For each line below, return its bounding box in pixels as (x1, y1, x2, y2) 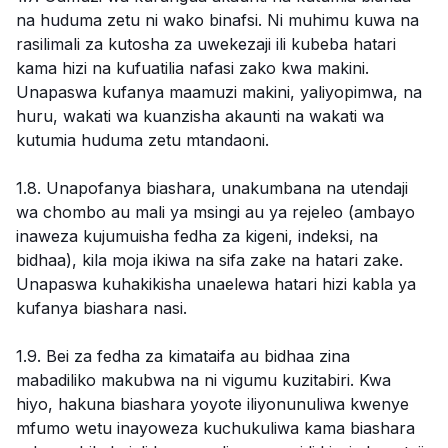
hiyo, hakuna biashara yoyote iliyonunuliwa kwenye (16, 394, 409, 414)
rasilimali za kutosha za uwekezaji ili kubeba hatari (16, 34, 396, 54)
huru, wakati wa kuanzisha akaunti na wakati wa (16, 106, 384, 126)
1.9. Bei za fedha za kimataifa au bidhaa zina (16, 346, 350, 366)
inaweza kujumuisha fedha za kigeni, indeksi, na (16, 226, 378, 246)
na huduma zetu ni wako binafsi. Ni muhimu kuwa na (16, 10, 419, 30)
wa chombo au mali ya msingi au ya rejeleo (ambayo (16, 202, 415, 222)
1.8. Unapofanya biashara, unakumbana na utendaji (16, 178, 408, 198)
